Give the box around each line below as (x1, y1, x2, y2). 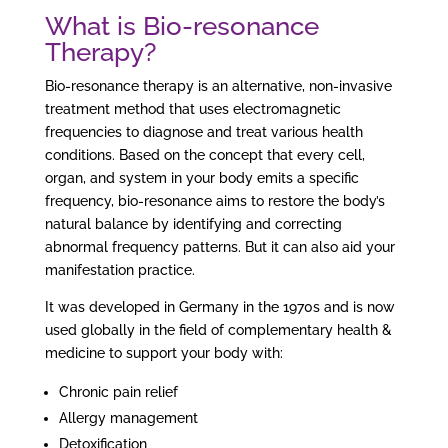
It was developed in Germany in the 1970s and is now (44, 299, 395, 316)
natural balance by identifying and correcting (44, 216, 342, 233)
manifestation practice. (44, 262, 195, 279)
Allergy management (58, 410, 198, 427)
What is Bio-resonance (44, 11, 319, 42)
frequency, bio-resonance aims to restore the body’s (44, 193, 385, 210)
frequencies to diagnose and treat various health (44, 124, 363, 141)
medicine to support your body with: (44, 345, 283, 362)
